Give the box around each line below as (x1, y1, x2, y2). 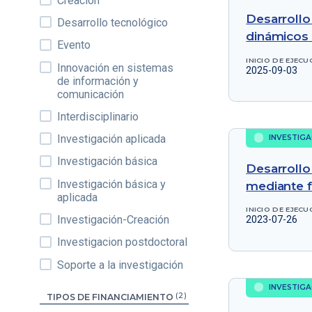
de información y (57, 74, 139, 88)
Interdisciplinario (57, 109, 139, 123)
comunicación (57, 87, 125, 101)
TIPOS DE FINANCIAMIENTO (46, 292, 175, 303)
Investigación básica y (57, 177, 166, 191)
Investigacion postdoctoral (57, 235, 188, 249)
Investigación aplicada (57, 132, 166, 146)
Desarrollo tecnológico (57, 15, 169, 29)
